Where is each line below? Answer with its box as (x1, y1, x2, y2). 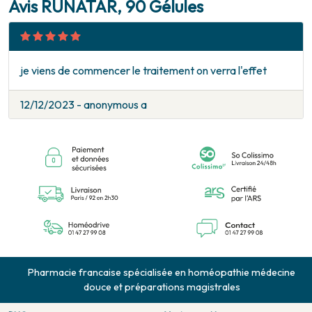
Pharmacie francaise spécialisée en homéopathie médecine (28, 266, 295, 279)
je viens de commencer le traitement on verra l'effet (20, 63, 267, 78)
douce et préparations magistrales (83, 281, 240, 294)
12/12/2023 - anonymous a (20, 97, 147, 112)
